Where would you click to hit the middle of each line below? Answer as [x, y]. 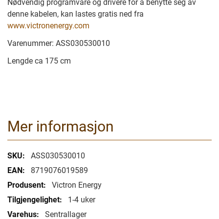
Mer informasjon [61, 126]
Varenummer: [32, 43]
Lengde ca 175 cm [39, 61]
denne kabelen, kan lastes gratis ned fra [76, 14]
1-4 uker [82, 200]
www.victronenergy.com [48, 26]
